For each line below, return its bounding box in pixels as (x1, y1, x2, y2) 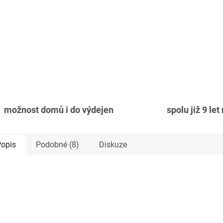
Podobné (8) (36, 140, 79, 150)
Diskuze (99, 140, 127, 150)
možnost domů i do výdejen (3, 105, 113, 115)
